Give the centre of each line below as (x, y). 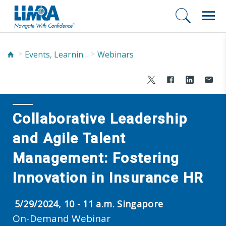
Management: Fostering (96, 158)
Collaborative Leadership (100, 119)
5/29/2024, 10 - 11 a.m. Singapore (89, 204)
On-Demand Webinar (62, 218)
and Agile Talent (69, 138)
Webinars (116, 54)
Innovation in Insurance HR (108, 178)
